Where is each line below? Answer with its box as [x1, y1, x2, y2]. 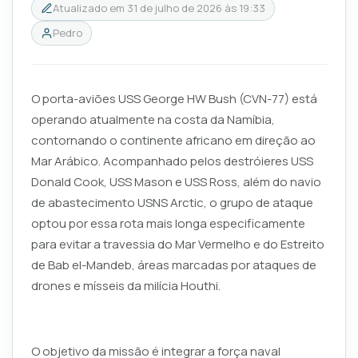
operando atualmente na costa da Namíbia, [30, 110, 275, 128]
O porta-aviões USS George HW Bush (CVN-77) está [30, 89, 317, 107]
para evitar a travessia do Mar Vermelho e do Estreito [30, 235, 324, 253]
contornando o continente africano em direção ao [30, 131, 316, 149]
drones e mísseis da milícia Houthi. [30, 276, 221, 294]
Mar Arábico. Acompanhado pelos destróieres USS [30, 152, 313, 169]
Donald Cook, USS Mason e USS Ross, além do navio [30, 173, 321, 190]
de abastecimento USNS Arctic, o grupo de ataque [30, 193, 313, 211]
